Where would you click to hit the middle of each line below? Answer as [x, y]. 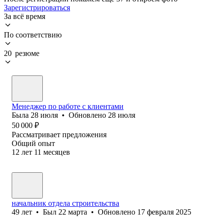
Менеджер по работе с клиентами [68, 106]
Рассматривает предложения [59, 134]
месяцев [57, 152]
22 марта [73, 212]
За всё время [25, 16]
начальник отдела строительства [65, 203]
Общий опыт [33, 143]
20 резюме [22, 53]
